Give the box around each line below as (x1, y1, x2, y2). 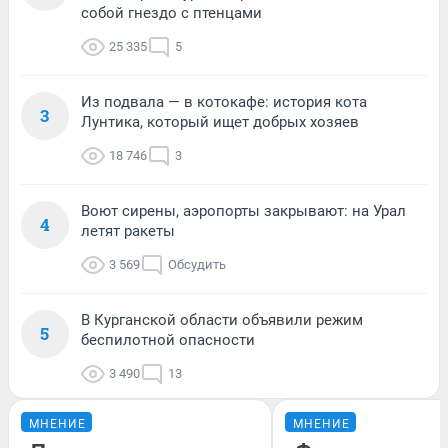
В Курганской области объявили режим (81, 310, 363, 329)
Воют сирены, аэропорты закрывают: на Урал (81, 201, 406, 220)
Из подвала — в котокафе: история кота (81, 92, 367, 111)
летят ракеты (81, 221, 175, 240)
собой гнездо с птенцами (81, 3, 262, 22)
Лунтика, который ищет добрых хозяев (81, 112, 359, 131)
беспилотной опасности (81, 330, 255, 349)
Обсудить (168, 256, 226, 272)
